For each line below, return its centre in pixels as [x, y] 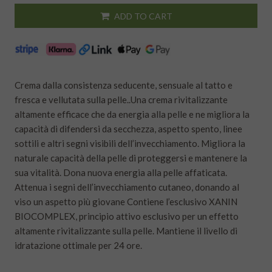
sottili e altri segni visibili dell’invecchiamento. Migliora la [130, 144]
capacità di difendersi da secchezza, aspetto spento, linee [128, 129]
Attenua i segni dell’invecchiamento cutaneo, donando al [127, 187]
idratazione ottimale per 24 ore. [78, 246]
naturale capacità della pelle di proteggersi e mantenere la [131, 158]
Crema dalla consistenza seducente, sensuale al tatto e [124, 85]
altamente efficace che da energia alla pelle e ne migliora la [132, 114]
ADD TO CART [143, 16]
